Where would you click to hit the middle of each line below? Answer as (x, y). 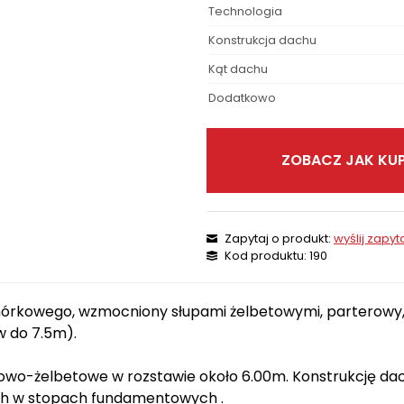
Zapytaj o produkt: (279, 239)
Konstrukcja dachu (262, 41)
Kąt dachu (238, 69)
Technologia (245, 12)
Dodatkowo (242, 98)
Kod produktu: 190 (276, 256)
